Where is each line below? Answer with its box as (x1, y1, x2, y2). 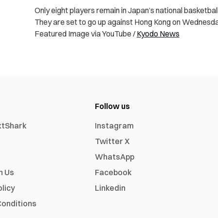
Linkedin (95, 183, 126, 193)
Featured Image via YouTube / (34, 29, 137, 39)
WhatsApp (95, 152, 135, 162)
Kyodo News (136, 29, 180, 39)
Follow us (95, 101, 130, 111)
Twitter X (95, 136, 130, 146)
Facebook (95, 167, 132, 178)
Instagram (95, 121, 134, 131)
